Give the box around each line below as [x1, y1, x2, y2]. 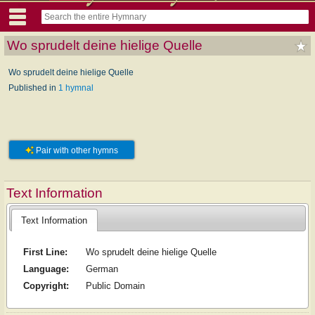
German [85, 264, 118, 275]
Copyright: [22, 281, 69, 292]
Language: [22, 264, 69, 275]
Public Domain [85, 281, 145, 292]
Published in [8, 82, 58, 93]
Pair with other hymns [34, 145, 118, 155]
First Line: [22, 247, 67, 258]
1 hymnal [58, 82, 94, 93]
